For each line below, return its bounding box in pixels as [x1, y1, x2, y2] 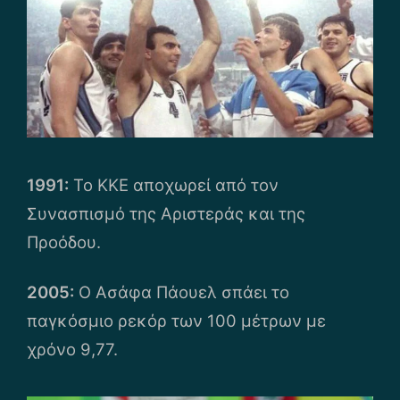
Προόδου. [27, 232, 101, 253]
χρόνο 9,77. [27, 338, 118, 359]
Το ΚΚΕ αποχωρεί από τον [69, 175, 279, 196]
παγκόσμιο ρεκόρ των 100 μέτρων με [27, 310, 326, 330]
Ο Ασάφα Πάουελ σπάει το [74, 281, 289, 302]
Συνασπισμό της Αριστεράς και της [27, 204, 305, 224]
